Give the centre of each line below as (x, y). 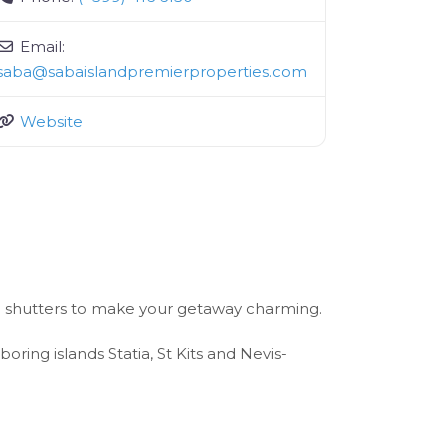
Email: (42, 46)
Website (51, 121)
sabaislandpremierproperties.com (178, 71)
